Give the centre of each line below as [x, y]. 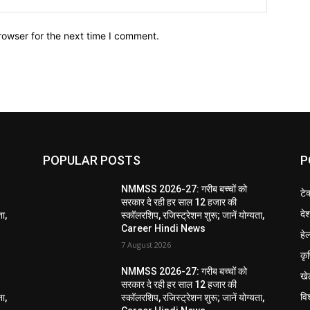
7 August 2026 [146, 244]
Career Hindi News [164, 228]
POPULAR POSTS [92, 160]
